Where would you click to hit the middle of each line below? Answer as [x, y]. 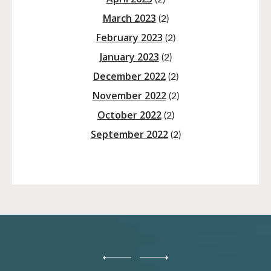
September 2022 [129, 135]
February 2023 [129, 38]
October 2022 [129, 115]
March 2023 [129, 18]
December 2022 [129, 77]
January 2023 [129, 57]
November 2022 [129, 96]
